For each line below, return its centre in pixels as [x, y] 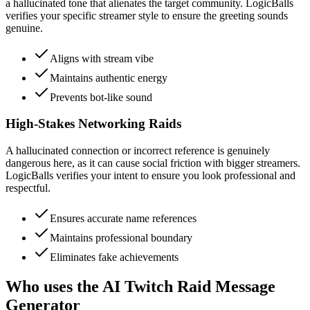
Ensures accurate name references [123, 219]
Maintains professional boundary [121, 238]
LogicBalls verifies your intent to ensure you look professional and [151, 176]
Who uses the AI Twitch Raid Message [140, 287]
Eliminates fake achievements [114, 257]
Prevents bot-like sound [101, 97]
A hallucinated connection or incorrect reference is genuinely [138, 151]
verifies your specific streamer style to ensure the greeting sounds [147, 15]
